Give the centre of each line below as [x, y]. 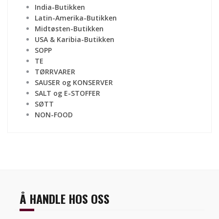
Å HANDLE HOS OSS [65, 199]
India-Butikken [60, 7]
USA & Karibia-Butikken [75, 40]
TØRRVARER [55, 72]
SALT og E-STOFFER [67, 93]
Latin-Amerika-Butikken [76, 18]
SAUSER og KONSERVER [74, 83]
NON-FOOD [54, 115]
